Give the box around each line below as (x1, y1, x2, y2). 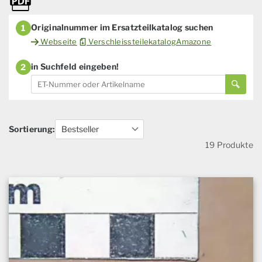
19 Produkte (205, 139, 253, 150)
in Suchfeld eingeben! (31, 61, 119, 71)
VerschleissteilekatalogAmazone (87, 36, 212, 46)
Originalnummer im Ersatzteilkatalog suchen (31, 22, 213, 32)
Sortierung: (9, 123, 56, 134)
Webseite (39, 36, 77, 46)
